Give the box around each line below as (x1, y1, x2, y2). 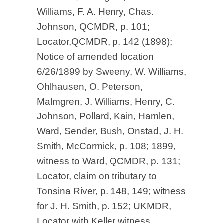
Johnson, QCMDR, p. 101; (37, 21, 150, 32)
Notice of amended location (37, 51, 154, 62)
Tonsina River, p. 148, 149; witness (37, 186, 186, 196)
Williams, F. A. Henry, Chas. (37, 6, 154, 17)
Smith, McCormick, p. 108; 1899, (37, 141, 176, 151)
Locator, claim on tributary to (37, 171, 157, 181)
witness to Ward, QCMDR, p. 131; (37, 156, 180, 166)
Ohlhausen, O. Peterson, (37, 81, 143, 92)
